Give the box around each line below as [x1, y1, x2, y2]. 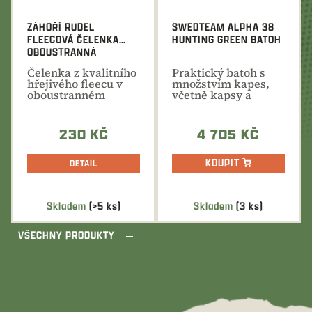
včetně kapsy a [172, 86, 251, 102]
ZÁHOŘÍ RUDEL [27, 19, 95, 34]
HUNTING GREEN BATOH [172, 31, 281, 47]
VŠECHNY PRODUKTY [18, 227, 115, 242]
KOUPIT [205, 155, 240, 171]
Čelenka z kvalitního [27, 64, 137, 80]
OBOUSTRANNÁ [27, 44, 97, 59]
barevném [27, 97, 82, 114]
